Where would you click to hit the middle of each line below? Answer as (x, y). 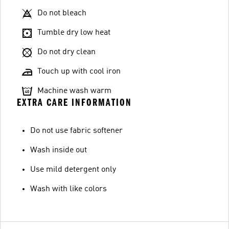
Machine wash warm (74, 91)
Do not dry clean (66, 52)
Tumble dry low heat (74, 33)
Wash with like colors (68, 189)
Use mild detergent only (73, 170)
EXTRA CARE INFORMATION (74, 102)
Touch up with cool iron (79, 72)
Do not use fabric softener (76, 131)
